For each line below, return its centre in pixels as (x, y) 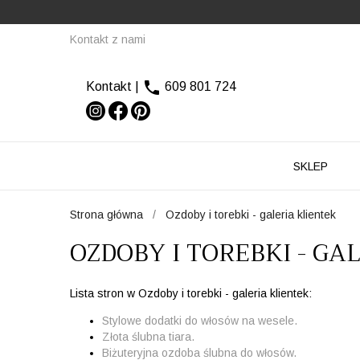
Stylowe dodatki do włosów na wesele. (200, 320)
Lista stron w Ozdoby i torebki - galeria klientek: (191, 293)
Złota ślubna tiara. (148, 336)
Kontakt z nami (108, 39)
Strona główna (106, 215)
